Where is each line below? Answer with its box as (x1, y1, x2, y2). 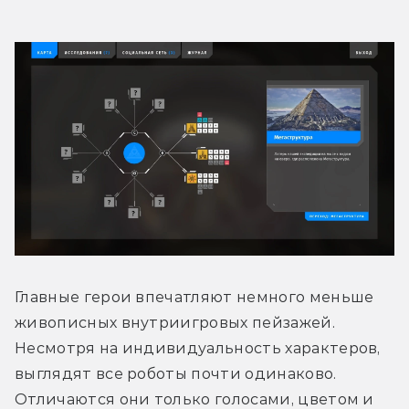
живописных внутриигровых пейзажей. (15, 314, 335, 332)
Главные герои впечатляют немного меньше (15, 288, 374, 307)
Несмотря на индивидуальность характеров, (15, 340, 381, 358)
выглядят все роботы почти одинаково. (15, 365, 337, 383)
